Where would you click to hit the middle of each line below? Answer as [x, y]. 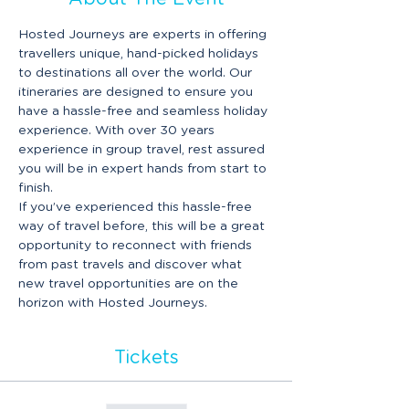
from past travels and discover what [132, 265]
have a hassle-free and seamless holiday [145, 111]
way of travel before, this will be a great [143, 226]
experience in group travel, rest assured [143, 150]
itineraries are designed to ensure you [137, 92]
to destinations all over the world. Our [137, 73]
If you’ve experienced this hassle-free [137, 207]
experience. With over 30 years [118, 131]
